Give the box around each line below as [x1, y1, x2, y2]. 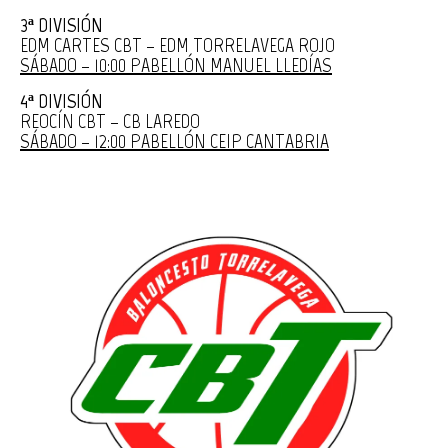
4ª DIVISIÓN [20, 88, 103, 113]
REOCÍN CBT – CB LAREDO [20, 108, 200, 133]
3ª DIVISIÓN [20, 12, 103, 37]
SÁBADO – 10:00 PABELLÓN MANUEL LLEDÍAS [20, 52, 332, 77]
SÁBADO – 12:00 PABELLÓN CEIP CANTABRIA [20, 128, 329, 153]
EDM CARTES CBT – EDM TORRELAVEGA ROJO [20, 32, 335, 57]
